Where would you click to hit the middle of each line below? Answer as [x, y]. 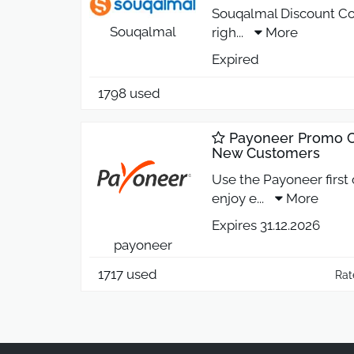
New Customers [266, 153]
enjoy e [234, 199]
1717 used [128, 275]
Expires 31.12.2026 [266, 226]
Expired [235, 60]
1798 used [129, 94]
